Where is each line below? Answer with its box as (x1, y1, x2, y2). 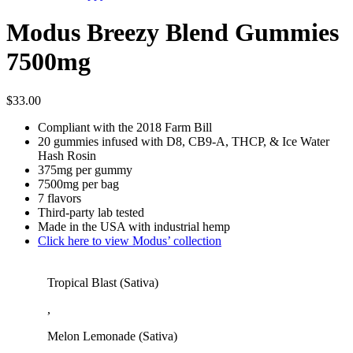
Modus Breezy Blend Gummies (6, 18, 339, 47)
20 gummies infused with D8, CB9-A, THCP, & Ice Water (38, 134, 329, 148)
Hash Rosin (38, 148, 96, 162)
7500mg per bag (38, 176, 119, 191)
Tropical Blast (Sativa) (47, 275, 158, 289)
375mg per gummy (38, 162, 132, 176)
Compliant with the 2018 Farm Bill (38, 120, 212, 134)
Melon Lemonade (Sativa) (47, 329, 177, 343)
